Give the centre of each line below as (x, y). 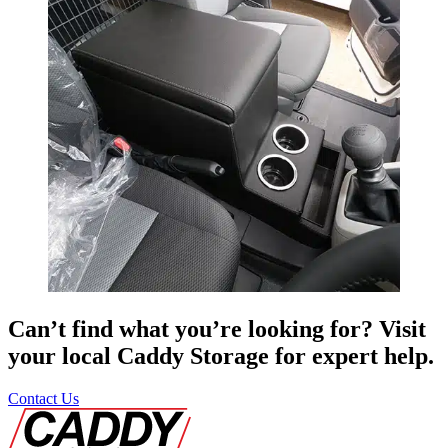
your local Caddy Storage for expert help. (221, 355)
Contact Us (43, 398)
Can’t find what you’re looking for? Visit (217, 328)
